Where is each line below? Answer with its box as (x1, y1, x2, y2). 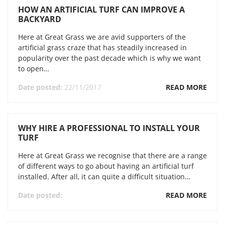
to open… (18, 64, 49, 73)
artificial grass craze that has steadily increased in (18, 43, 187, 52)
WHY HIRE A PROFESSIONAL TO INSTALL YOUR (18, 123, 200, 134)
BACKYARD (18, 14, 61, 25)
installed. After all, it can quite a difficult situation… (18, 172, 190, 181)
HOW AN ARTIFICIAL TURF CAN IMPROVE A (18, 4, 185, 15)
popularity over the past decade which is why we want (18, 53, 201, 63)
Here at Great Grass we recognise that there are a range (18, 151, 207, 160)
